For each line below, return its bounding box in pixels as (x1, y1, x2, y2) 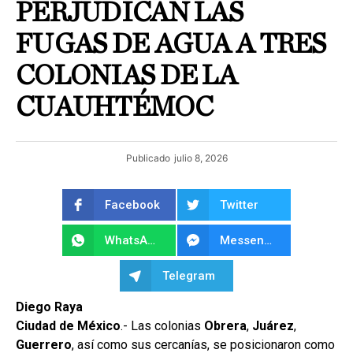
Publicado (125, 152, 170, 165)
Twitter (220, 197, 258, 212)
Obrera (204, 318, 247, 333)
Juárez (252, 318, 294, 333)
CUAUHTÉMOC (16, 93, 213, 122)
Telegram (162, 268, 215, 283)
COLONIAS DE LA (16, 61, 236, 91)
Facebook (105, 197, 160, 212)
